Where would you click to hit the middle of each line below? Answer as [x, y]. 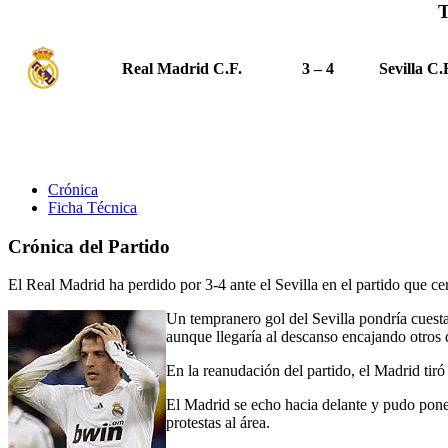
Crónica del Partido [89, 246]
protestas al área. [218, 423]
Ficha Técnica [92, 207]
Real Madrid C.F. [182, 68]
